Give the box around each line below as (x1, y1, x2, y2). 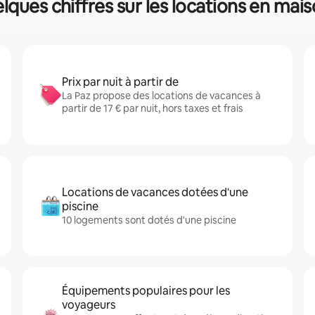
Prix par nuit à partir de (62, 75, 179, 89)
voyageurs (62, 297, 115, 312)
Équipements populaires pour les (62, 283, 230, 298)
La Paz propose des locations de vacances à (62, 89, 261, 102)
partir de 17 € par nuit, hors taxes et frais (62, 102, 243, 115)
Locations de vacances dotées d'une (62, 185, 248, 200)
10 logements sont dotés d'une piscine (62, 214, 236, 226)
